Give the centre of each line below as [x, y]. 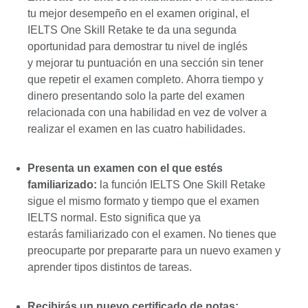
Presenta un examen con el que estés [125, 168]
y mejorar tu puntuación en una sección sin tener [145, 63]
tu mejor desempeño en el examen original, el [139, 13]
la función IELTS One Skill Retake [183, 184]
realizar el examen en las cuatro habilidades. [136, 129]
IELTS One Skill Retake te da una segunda [132, 30]
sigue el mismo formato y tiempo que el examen [143, 201]
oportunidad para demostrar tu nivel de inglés [137, 46]
